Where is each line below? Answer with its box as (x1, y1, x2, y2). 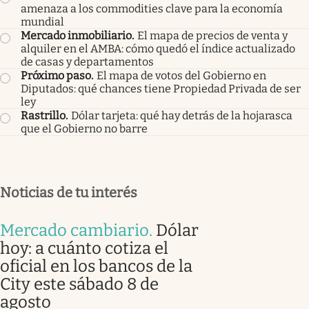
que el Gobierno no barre (21, 121, 148, 135)
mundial (21, 14, 64, 28)
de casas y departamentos (21, 54, 154, 68)
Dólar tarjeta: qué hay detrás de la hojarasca (71, 108, 292, 122)
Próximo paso (21, 68, 91, 82)
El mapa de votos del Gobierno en (97, 68, 266, 82)
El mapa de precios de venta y (137, 28, 288, 42)
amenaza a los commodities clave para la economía (21, 1, 283, 15)
